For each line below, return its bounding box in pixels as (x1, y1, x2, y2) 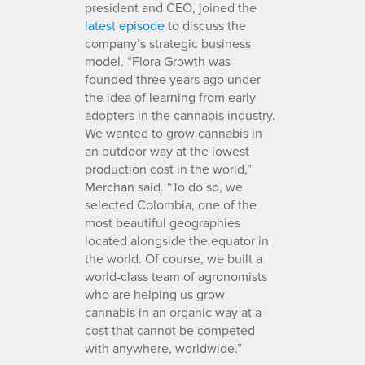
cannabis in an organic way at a (85, 302, 262, 321)
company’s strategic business (85, 33, 251, 52)
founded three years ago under (85, 69, 261, 88)
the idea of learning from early (85, 87, 256, 106)
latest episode (85, 15, 165, 34)
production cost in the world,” (85, 159, 252, 178)
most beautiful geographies (85, 213, 240, 231)
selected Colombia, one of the (85, 195, 257, 213)
